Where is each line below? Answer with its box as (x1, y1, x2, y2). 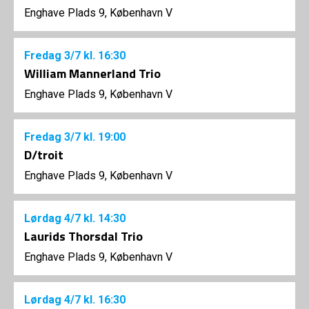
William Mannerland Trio (24, 64, 161, 83)
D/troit (24, 146, 63, 165)
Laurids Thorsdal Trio (24, 227, 143, 246)
